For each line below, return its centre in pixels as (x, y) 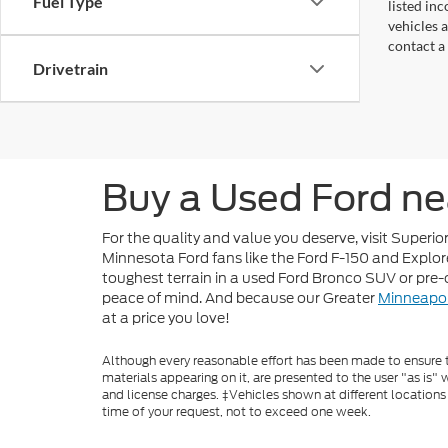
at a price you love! (166, 318)
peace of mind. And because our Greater (240, 298)
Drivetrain (70, 68)
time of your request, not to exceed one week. (236, 411)
